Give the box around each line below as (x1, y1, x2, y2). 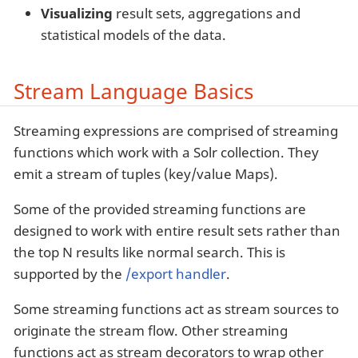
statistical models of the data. (41, 25, 226, 44)
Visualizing (41, 3, 113, 22)
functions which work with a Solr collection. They (14, 143, 319, 162)
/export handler (125, 265, 226, 284)
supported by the (14, 265, 125, 284)
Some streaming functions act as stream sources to (14, 300, 339, 319)
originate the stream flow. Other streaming (14, 321, 288, 340)
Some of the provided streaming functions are (14, 200, 306, 219)
